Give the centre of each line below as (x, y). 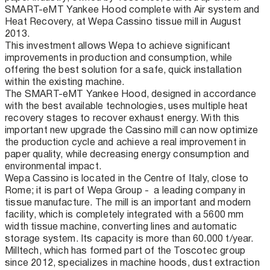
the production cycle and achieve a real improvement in (126, 142)
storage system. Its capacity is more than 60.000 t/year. (129, 238)
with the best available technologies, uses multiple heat (127, 105)
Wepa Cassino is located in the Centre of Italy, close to (127, 178)
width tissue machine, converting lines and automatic (121, 226)
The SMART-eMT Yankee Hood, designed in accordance (132, 93)
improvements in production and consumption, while (119, 57)
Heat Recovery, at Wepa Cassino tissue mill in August (123, 21)
